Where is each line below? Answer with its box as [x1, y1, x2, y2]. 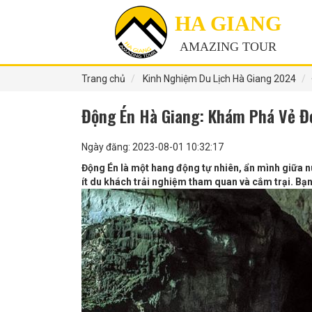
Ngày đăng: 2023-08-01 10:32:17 [81, 141, 224, 153]
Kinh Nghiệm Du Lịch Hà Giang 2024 [141, 73, 296, 84]
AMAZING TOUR [180, 39, 276, 54]
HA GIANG [175, 11, 281, 35]
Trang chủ [81, 73, 125, 84]
